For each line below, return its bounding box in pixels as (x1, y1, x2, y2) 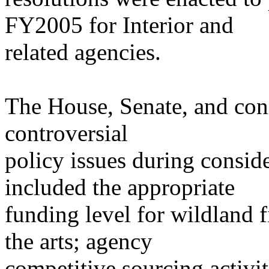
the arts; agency (5, 228, 153, 254)
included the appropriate (5, 174, 235, 200)
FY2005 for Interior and (5, 12, 234, 38)
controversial (5, 120, 128, 146)
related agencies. (5, 39, 161, 65)
